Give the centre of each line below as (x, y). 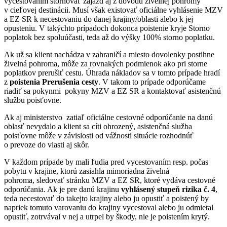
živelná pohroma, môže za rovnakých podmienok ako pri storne (106, 63)
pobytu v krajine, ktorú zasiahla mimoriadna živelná (87, 171)
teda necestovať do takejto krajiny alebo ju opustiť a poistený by (106, 198)
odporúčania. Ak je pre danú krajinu (63, 189)
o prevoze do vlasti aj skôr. (47, 144)
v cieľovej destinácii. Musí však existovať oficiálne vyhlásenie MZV (113, 10)
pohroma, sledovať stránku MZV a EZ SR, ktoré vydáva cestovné (110, 180)
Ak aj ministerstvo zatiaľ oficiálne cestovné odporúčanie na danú (108, 117)
